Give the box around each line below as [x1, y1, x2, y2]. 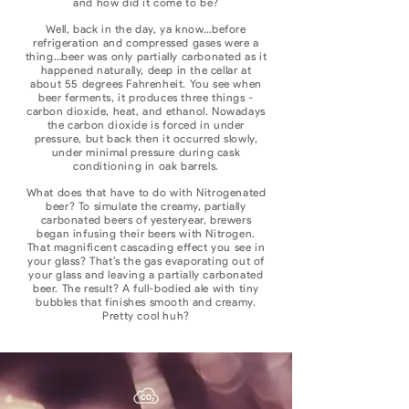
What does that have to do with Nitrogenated [26, 185, 267, 199]
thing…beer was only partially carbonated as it [25, 49, 267, 63]
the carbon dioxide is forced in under [47, 118, 246, 131]
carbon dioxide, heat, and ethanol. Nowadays [26, 104, 266, 118]
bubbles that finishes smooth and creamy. [36, 295, 257, 309]
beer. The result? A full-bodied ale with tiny [32, 281, 259, 295]
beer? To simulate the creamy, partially [46, 199, 246, 213]
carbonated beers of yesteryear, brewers [40, 213, 252, 226]
